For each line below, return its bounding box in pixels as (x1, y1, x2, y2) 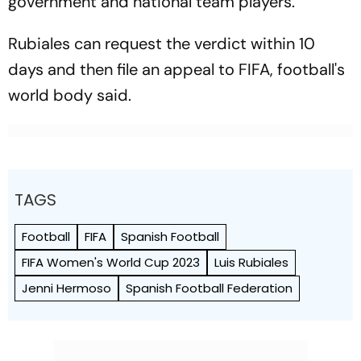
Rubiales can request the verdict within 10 (8, 32, 315, 54)
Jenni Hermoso (22, 279, 111, 297)
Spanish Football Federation (126, 279, 293, 297)
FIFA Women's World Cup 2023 (22, 253, 200, 271)
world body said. (8, 84, 131, 106)
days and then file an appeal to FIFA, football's (8, 58, 345, 80)
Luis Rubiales (214, 253, 288, 271)
